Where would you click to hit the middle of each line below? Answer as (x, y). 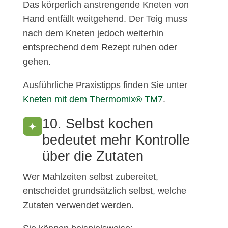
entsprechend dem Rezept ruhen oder (100, 48)
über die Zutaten (93, 156)
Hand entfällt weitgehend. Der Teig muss (105, 19)
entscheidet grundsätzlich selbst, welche (104, 191)
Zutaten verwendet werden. (78, 205)
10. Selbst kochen (97, 124)
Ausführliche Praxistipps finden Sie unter (105, 85)
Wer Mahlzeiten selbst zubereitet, (90, 177)
